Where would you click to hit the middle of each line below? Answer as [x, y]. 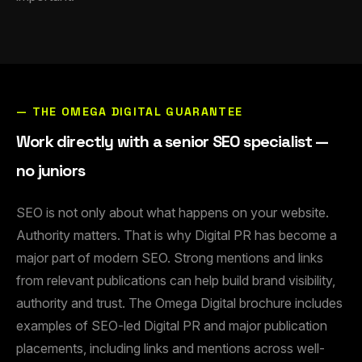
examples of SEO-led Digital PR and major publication [172, 326]
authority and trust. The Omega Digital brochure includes [179, 303]
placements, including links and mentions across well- [170, 349]
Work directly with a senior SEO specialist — [172, 142]
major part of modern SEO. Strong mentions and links [170, 258]
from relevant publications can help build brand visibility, [176, 281]
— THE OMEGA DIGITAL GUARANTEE [130, 112]
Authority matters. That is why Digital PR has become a [177, 236]
